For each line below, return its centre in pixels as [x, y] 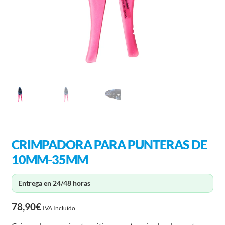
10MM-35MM [49, 159]
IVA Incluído [59, 208]
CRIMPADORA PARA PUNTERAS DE [109, 144]
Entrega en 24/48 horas [54, 183]
